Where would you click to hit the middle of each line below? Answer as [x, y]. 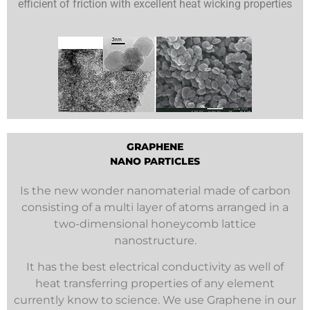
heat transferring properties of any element [155, 283]
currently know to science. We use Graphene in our [155, 300]
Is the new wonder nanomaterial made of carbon [155, 190]
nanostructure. [155, 240]
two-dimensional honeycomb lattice [155, 224]
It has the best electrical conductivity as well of [155, 266]
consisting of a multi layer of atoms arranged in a [155, 207]
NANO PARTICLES [155, 161]
